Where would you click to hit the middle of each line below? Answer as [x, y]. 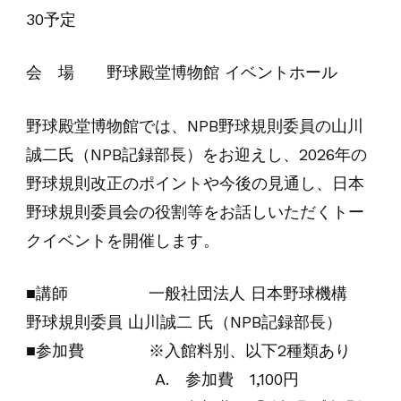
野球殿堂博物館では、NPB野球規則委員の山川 [194, 125]
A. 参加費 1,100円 [162, 380]
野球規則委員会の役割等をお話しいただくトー [195, 211]
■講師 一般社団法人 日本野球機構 [194, 294]
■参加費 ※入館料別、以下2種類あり [188, 351]
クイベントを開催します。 [122, 240]
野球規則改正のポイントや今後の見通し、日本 [195, 183]
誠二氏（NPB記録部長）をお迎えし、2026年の [196, 154]
